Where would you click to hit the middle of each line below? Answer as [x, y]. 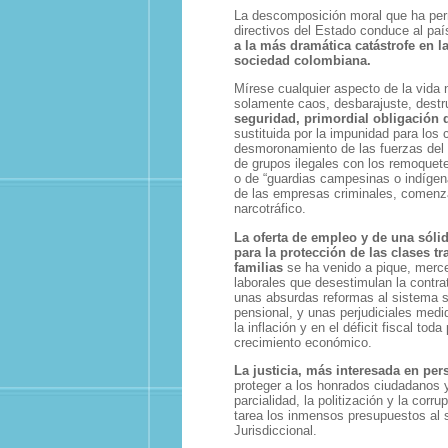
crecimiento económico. [303, 342]
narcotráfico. [270, 209]
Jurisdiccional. [275, 430]
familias [258, 267]
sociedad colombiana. [302, 61]
